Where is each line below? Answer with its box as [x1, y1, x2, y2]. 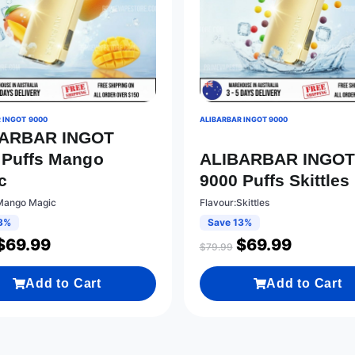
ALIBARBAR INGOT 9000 [199, 115, 288, 124]
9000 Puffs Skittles [199, 171, 350, 190]
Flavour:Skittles [199, 197, 269, 209]
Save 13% [207, 216, 252, 229]
